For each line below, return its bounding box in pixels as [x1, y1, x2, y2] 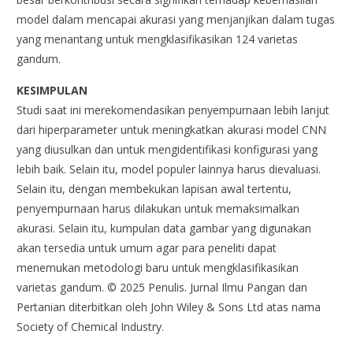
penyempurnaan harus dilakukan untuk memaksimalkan [17, 200, 300, 216]
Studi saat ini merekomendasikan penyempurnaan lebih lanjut [17, 102, 330, 117]
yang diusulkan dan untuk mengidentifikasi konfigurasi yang [17, 141, 318, 157]
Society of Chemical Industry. [17, 318, 165, 334]
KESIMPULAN [17, 82, 88, 98]
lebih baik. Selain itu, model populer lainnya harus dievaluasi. [17, 161, 321, 176]
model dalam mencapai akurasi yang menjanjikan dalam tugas [17, 11, 336, 27]
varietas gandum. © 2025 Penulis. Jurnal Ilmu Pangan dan [17, 279, 308, 295]
